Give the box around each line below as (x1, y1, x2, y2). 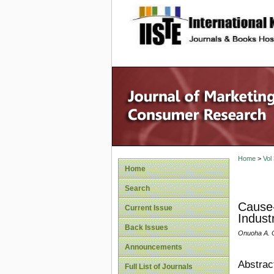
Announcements (125, 243, 182, 251)
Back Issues (125, 223, 168, 232)
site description (189, 13, 270, 25)
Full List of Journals (125, 262, 193, 271)
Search (125, 184, 150, 193)
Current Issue (125, 204, 172, 212)
